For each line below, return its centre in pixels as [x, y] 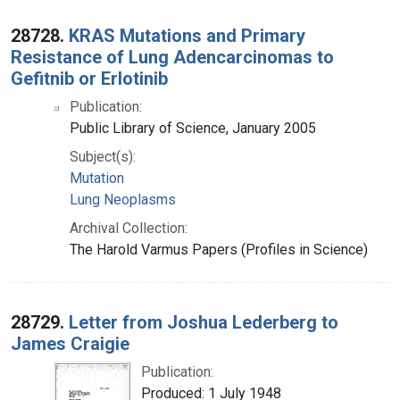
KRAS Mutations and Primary [187, 35]
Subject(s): [103, 156]
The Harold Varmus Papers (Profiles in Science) [219, 249]
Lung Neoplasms [123, 199]
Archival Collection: [129, 228]
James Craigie [70, 343]
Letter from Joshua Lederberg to [204, 322]
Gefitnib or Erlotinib [89, 78]
